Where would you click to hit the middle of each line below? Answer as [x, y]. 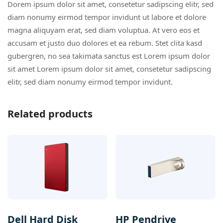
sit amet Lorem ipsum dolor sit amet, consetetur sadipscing [109, 69]
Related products [50, 114]
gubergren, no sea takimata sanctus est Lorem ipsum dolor [109, 56]
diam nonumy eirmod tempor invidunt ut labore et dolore [107, 17]
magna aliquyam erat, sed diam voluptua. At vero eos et [104, 30]
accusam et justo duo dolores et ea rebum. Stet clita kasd [105, 43]
